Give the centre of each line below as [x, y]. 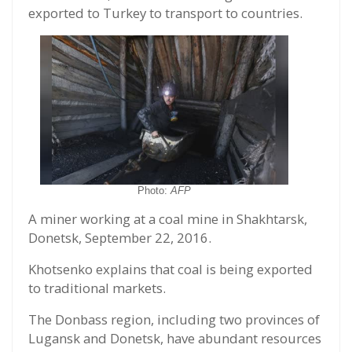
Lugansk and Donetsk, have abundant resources [175, 338]
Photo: [154, 190]
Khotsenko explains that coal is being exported [170, 269]
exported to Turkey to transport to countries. [165, 13]
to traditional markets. [97, 288]
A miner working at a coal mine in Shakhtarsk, [168, 218]
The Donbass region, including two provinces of [174, 319]
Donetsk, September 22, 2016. [120, 237]
